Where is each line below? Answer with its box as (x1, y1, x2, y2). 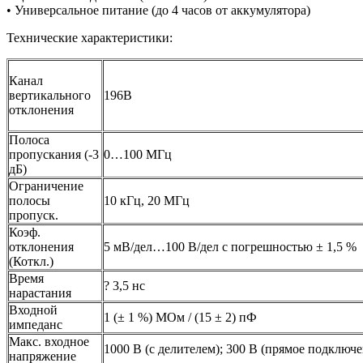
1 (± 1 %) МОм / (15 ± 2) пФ (104, 310, 257, 325)
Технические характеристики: (6, 31, 173, 45)
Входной (9, 303, 58, 318)
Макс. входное (9, 335, 89, 349)
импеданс (9, 318, 62, 332)
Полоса (9, 133, 49, 147)
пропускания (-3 (9, 147, 99, 162)
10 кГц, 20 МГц (104, 194, 190, 208)
